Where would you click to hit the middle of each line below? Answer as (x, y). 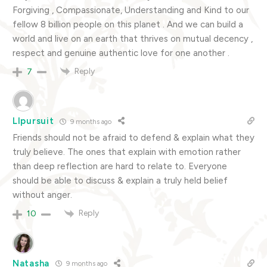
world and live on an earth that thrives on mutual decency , (133, 38)
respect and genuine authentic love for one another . (121, 53)
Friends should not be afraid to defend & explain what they (133, 138)
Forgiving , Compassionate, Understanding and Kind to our (131, 10)
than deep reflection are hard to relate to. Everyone (120, 167)
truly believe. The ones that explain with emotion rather (127, 152)
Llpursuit (33, 121)
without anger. (42, 195)
